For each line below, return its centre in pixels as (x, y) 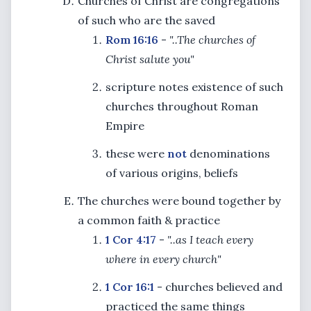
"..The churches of (212, 40)
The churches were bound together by (179, 201)
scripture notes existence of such (194, 87)
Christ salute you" (150, 59)
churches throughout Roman (182, 106)
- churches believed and (220, 287)
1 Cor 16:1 (131, 287)
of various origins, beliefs (172, 173)
